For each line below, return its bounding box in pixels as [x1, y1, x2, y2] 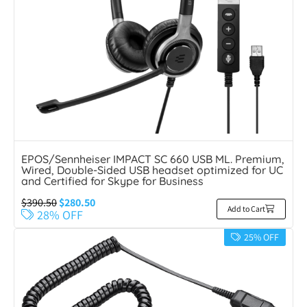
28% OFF [37, 207, 83, 223]
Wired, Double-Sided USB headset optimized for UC [21, 163, 283, 177]
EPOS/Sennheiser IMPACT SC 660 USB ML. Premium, [21, 152, 284, 167]
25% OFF [244, 231, 279, 244]
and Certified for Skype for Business [21, 174, 204, 188]
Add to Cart [228, 204, 265, 214]
